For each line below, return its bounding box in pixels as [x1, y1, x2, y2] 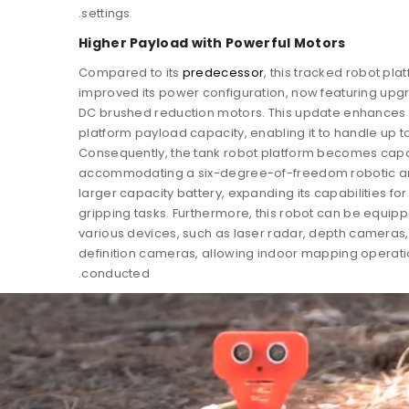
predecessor [182, 63, 265, 81]
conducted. [81, 264, 151, 282]
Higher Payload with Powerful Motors [79, 33, 346, 52]
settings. [81, 4, 131, 22]
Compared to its [79, 63, 183, 81]
